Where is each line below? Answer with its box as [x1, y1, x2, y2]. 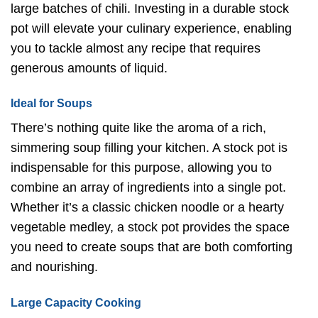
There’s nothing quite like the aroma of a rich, [11, 121, 266, 136]
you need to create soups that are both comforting [11, 240, 292, 255]
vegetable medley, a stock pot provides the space [11, 220, 290, 235]
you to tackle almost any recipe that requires [11, 40, 261, 55]
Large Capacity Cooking [11, 296, 141, 309]
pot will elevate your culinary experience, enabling [11, 21, 292, 35]
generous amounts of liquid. [11, 60, 168, 75]
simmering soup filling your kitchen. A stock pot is [11, 141, 287, 155]
